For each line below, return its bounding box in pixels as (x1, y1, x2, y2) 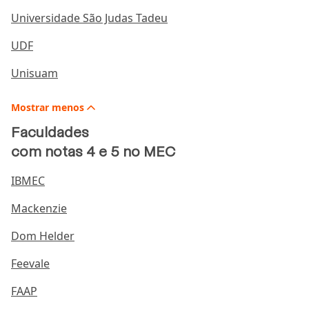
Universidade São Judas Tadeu (11, 10, 168, 26)
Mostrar (11, 101, 52, 114)
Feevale (11, 256, 50, 272)
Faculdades (11, 124, 89, 141)
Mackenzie (11, 201, 67, 217)
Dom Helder (11, 228, 74, 244)
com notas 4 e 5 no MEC (11, 143, 176, 161)
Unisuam (11, 66, 58, 81)
